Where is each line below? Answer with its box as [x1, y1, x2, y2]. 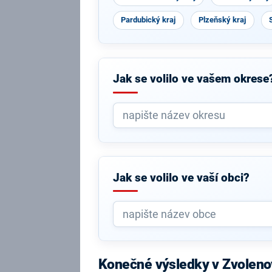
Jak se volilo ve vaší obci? [112, 171, 250, 185]
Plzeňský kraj [199, 15, 246, 24]
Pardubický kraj [121, 15, 176, 24]
